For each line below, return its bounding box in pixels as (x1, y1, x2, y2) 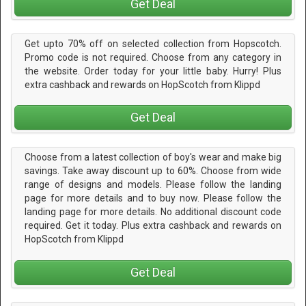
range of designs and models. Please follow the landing (25, 179, 281, 191)
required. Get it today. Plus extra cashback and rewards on (25, 220, 281, 232)
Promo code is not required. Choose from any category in (25, 52, 281, 64)
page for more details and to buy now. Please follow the (25, 193, 281, 204)
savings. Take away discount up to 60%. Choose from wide (25, 165, 281, 177)
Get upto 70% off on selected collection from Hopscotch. (25, 38, 281, 50)
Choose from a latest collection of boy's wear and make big (25, 152, 281, 163)
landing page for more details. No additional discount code (25, 206, 281, 218)
